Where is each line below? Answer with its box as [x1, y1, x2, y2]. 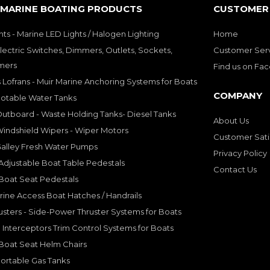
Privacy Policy [213, 148, 267, 158]
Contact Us [213, 164, 257, 174]
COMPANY [213, 89, 262, 101]
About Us [213, 115, 249, 125]
